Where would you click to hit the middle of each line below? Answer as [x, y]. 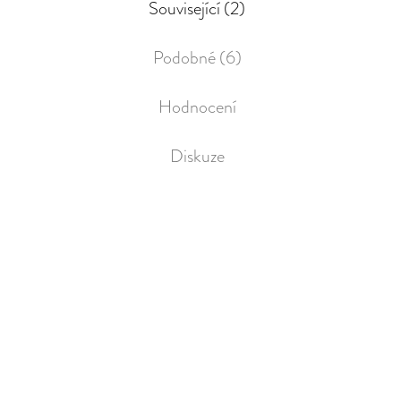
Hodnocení [197, 107]
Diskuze [197, 156]
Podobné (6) [197, 57]
